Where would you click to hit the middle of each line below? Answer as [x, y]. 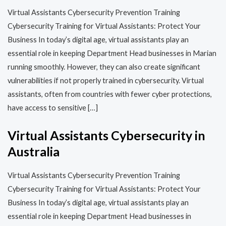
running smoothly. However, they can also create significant [104, 67]
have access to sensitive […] [53, 107]
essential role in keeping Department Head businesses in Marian [112, 53]
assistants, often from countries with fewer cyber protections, [110, 94]
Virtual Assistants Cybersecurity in [106, 135]
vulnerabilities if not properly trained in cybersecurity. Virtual [106, 80]
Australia [34, 152]
